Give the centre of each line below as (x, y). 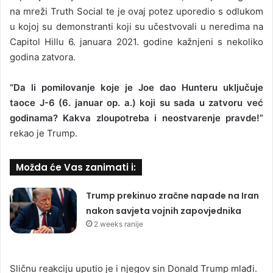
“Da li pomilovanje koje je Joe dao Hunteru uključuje (136, 87)
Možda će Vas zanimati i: (76, 167)
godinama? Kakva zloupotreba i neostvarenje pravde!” (136, 118)
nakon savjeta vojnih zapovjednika (164, 211)
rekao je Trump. (44, 133)
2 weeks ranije (119, 224)
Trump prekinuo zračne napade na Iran (173, 195)
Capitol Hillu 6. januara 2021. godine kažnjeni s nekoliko (136, 41)
